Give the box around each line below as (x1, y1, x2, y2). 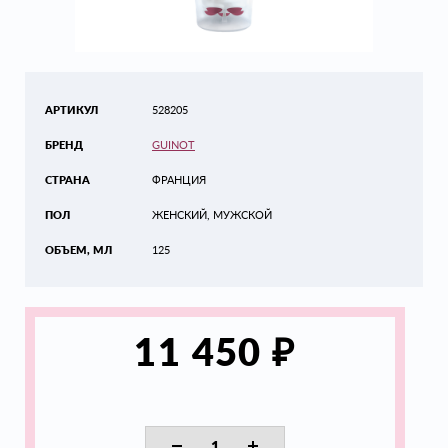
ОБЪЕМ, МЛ (45, 243, 112, 256)
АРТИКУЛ (45, 103, 98, 116)
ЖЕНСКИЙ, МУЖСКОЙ (152, 208, 272, 221)
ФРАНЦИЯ (152, 173, 206, 186)
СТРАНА (45, 173, 90, 186)
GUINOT (152, 138, 195, 151)
